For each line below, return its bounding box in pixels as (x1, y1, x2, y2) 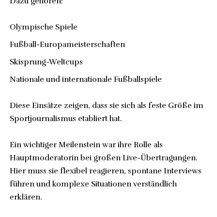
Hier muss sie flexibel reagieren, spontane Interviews (10, 166, 201, 176)
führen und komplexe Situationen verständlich (10, 179, 177, 189)
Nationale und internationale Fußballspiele (10, 75, 162, 85)
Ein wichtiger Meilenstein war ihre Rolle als (10, 140, 163, 150)
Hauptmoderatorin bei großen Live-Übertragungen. (10, 153, 198, 163)
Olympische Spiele (10, 22, 77, 32)
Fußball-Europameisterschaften (10, 40, 125, 50)
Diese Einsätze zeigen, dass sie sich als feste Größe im (10, 101, 203, 111)
